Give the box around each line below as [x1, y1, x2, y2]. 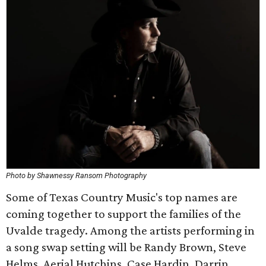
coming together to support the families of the [6, 207, 241, 221]
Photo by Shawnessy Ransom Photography [6, 171, 147, 180]
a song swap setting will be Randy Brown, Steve [6, 240, 246, 254]
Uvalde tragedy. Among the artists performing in [6, 223, 255, 237]
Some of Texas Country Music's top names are [6, 190, 237, 204]
